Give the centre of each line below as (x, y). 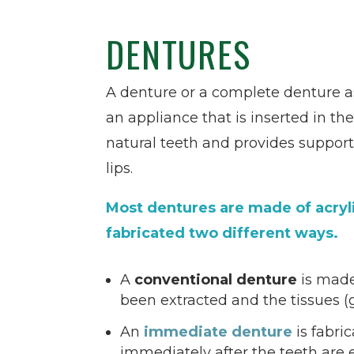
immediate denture (218, 332)
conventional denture (216, 280)
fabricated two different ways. (222, 233)
